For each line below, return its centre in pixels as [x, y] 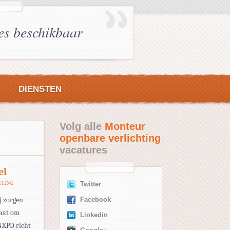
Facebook [95, 200]
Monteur [125, 126]
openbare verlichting [110, 138]
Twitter [91, 184]
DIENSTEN [40, 89]
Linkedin [94, 215]
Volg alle [82, 126]
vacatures [83, 150]
